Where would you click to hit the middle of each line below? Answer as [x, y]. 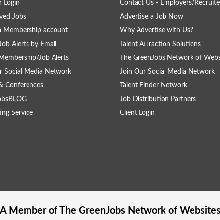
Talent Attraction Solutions [160, 44]
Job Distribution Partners [158, 99]
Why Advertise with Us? [156, 30]
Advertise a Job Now [151, 17]
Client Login [137, 113]
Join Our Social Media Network [167, 72]
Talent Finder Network [153, 85]
